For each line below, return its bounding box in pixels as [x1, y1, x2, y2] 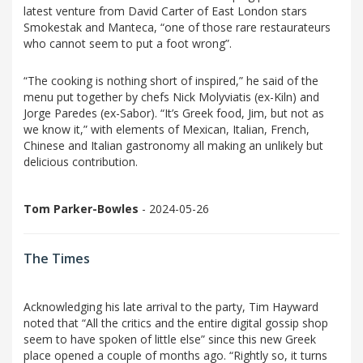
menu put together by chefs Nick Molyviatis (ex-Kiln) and [23, 89, 319, 105]
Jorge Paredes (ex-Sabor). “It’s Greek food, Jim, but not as [23, 105, 324, 122]
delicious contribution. [23, 154, 141, 170]
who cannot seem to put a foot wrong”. [23, 36, 232, 52]
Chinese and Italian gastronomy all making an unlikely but [23, 138, 323, 154]
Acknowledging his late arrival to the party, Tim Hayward [23, 299, 318, 315]
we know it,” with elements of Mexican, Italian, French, [23, 122, 310, 138]
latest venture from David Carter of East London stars [23, 3, 307, 19]
